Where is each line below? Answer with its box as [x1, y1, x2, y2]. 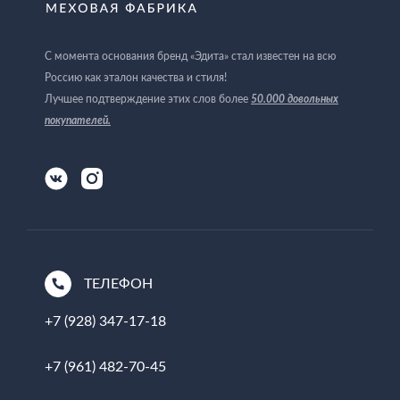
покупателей [45, 114, 108, 126]
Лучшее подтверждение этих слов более [45, 91, 251, 105]
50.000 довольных [251, 93, 338, 104]
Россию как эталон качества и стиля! [45, 70, 227, 84]
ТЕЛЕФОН [84, 276, 153, 291]
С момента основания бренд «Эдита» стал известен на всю [45, 48, 336, 62]
